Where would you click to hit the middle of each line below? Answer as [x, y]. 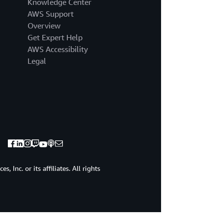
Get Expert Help [55, 38]
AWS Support [50, 14]
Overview [44, 26]
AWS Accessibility [57, 49]
